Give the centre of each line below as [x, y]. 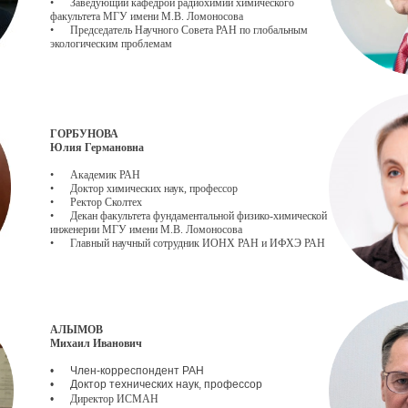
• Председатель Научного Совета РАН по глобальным [179, 30]
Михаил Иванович [96, 343]
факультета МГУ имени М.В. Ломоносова [147, 16]
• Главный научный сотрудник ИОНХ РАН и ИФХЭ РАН [188, 243]
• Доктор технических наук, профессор [156, 384]
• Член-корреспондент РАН [127, 371]
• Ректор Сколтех [96, 202]
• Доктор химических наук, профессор [144, 189]
